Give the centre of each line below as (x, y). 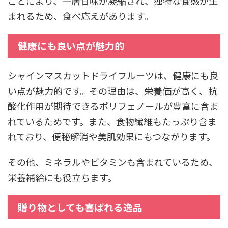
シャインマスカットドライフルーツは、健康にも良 (113, 75)
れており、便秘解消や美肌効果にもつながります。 (111, 136)
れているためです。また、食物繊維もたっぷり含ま (112, 121)
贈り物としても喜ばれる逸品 (80, 207)
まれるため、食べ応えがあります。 (80, 16)
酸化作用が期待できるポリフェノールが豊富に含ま (113, 106)
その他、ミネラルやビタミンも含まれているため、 (113, 162)
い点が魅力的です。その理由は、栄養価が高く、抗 (112, 90)
